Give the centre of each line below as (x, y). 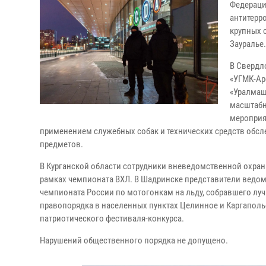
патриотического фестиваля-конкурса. (112, 218)
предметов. (61, 144)
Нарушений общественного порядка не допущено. (134, 240)
